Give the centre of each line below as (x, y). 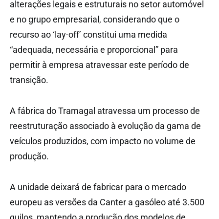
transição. (29, 80)
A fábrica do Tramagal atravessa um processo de (105, 110)
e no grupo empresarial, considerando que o (95, 19)
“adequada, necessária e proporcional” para (94, 49)
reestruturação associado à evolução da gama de (105, 126)
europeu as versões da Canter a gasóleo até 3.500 (107, 202)
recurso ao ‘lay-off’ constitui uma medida (88, 34)
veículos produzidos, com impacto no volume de (103, 141)
